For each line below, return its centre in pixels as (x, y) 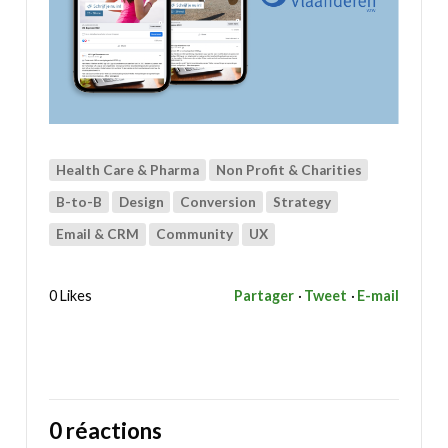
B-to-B (79, 202)
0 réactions (106, 430)
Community (194, 234)
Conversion (218, 202)
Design (141, 202)
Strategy (301, 202)
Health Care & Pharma (128, 169)
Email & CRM (98, 234)
